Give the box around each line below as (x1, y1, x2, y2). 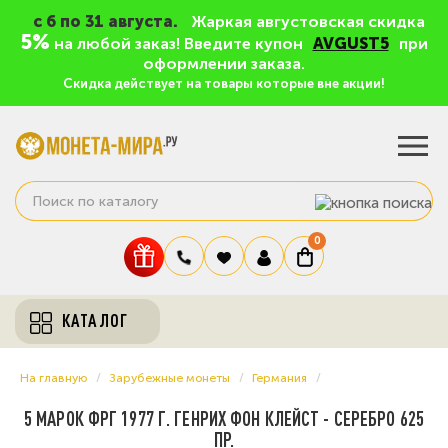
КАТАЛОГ (62, 309, 128, 332)
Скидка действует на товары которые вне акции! (63, 76, 385, 91)
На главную (20, 371, 87, 386)
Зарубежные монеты (109, 371, 230, 386)
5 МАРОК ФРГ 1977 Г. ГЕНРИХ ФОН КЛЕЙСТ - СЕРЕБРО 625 (23, 406, 425, 430)
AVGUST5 (312, 34, 389, 53)
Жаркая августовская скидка (188, 12, 425, 31)
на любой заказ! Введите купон (49, 34, 307, 53)
